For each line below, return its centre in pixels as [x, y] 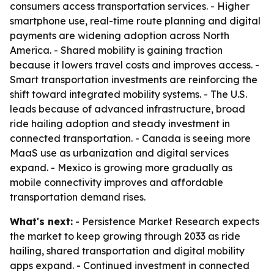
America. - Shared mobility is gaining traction [116, 50]
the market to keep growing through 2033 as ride [125, 236]
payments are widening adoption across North [120, 35]
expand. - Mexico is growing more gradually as [121, 168]
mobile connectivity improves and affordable [117, 182]
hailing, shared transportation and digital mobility [127, 251]
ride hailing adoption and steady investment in [120, 124]
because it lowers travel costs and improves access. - [135, 65]
